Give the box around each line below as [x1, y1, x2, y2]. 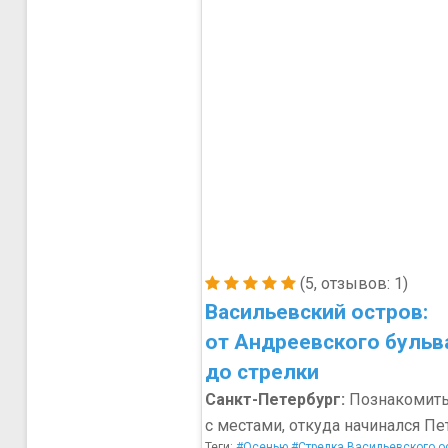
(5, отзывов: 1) [295, 274, 408, 293]
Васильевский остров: [204, 300, 428, 324]
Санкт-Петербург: [204, 390, 345, 409]
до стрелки [204, 360, 319, 384]
